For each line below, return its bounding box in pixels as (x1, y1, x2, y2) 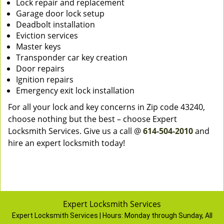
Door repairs (16, 63, 64, 74)
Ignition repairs (16, 74, 73, 85)
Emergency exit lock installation (16, 85, 134, 96)
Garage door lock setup (16, 8, 104, 19)
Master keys (16, 41, 61, 52)
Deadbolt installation (16, 19, 95, 30)
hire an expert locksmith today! (8, 137, 125, 148)
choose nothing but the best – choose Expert (8, 113, 177, 124)
